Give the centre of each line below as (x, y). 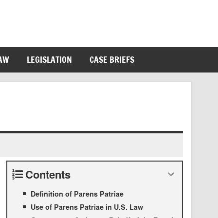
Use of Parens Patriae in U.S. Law (87, 207)
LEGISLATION (50, 60)
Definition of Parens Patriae (77, 194)
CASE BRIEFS (112, 60)
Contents (48, 174)
